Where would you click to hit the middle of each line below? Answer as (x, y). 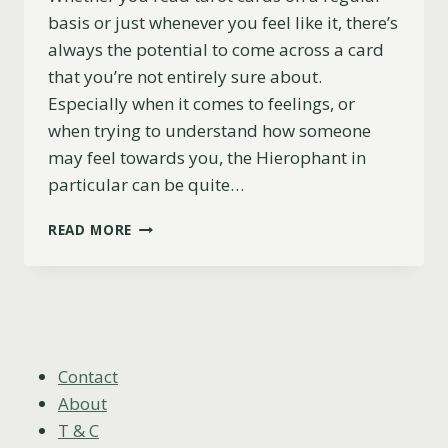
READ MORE (90, 230)
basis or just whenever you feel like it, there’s (223, 23)
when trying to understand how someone (209, 131)
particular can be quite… (146, 185)
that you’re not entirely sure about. (185, 77)
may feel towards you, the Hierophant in (207, 158)
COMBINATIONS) (192, 393)
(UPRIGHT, (169, 330)
